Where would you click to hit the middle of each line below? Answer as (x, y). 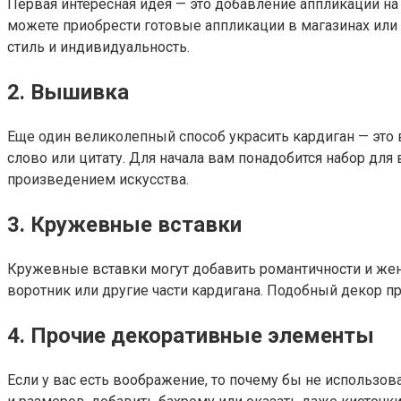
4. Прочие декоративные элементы (191, 335)
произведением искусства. (98, 180)
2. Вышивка (68, 93)
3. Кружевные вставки (124, 225)
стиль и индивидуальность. (98, 47)
